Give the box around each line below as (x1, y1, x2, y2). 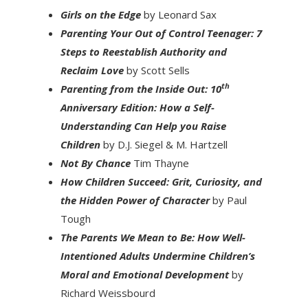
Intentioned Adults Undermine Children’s (60, 248, 255, 263)
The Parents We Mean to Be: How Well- (60, 230, 245, 244)
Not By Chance (60, 155, 133, 170)
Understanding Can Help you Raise (60, 118, 226, 133)
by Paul (209, 192, 247, 207)
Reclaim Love (60, 63, 126, 77)
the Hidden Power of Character (60, 192, 210, 207)
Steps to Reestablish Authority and (60, 44, 227, 58)
